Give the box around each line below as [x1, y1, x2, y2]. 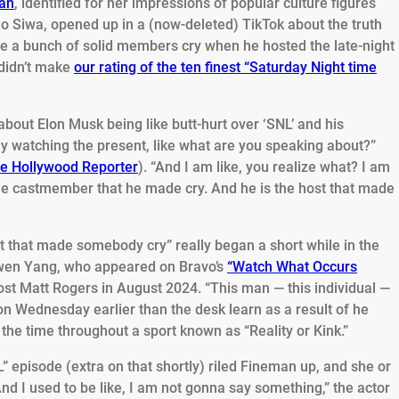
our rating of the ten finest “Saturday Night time [74, 59, 377, 77]
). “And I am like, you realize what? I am [138, 159, 390, 176]
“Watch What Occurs [227, 258, 357, 276]
